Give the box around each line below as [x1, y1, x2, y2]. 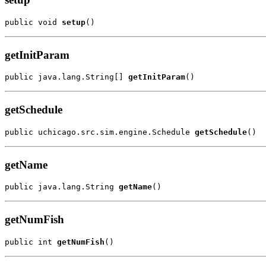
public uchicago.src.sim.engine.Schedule [5, 127, 195, 137]
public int [5, 237, 57, 246]
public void [5, 18, 62, 27]
